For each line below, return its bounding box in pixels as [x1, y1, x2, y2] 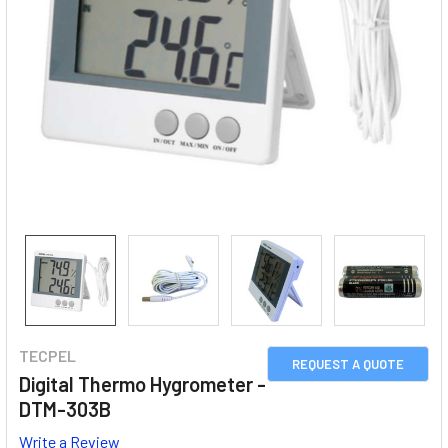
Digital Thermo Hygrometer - [19, 372, 266, 396]
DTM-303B [19, 397, 111, 421]
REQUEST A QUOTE [292, 356, 404, 372]
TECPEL [19, 346, 76, 365]
